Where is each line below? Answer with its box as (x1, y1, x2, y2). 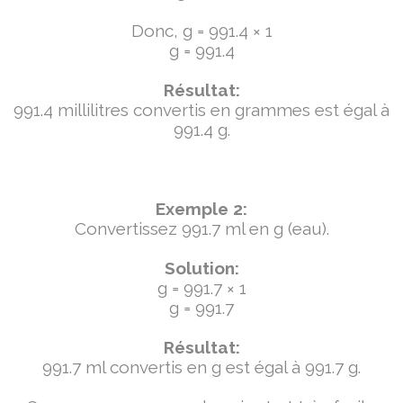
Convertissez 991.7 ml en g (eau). (74, 219, 329, 238)
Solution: (164, 258, 239, 278)
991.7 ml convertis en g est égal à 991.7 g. (42, 357, 361, 377)
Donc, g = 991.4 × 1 (130, 21, 273, 40)
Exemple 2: (156, 199, 247, 219)
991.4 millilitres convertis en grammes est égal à (13, 100, 390, 120)
